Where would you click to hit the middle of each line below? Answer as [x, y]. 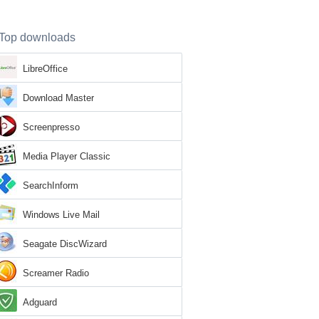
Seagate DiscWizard [65, 244]
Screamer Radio [56, 273]
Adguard [40, 302]
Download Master [58, 98]
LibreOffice [45, 69]
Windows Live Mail [61, 215]
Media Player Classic [67, 156]
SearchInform [51, 185]
